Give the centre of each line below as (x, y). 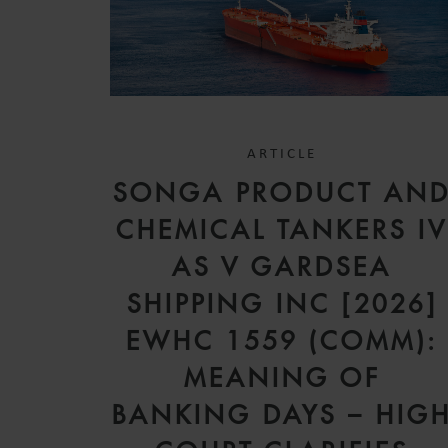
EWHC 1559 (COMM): (282, 340)
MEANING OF (282, 377)
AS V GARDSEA (282, 266)
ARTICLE (282, 154)
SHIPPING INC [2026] (282, 303)
